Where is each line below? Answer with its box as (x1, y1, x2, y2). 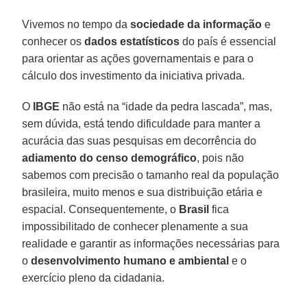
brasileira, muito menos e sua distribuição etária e (22, 186, 263, 199)
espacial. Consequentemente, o (22, 204, 180, 216)
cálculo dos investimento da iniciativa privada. (22, 70, 245, 82)
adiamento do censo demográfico (22, 152, 197, 164)
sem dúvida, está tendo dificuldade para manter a (22, 118, 261, 130)
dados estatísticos (84, 36, 180, 48)
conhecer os (22, 36, 85, 48)
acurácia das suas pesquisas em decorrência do (22, 135, 257, 147)
